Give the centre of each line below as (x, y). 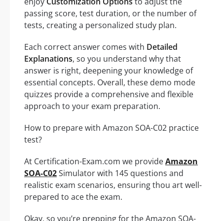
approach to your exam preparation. (92, 106)
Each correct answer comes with (85, 47)
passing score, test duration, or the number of (110, 14)
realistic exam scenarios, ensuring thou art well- (113, 185)
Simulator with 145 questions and (120, 173)
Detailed (162, 47)
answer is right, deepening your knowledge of (109, 71)
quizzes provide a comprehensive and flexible (109, 94)
